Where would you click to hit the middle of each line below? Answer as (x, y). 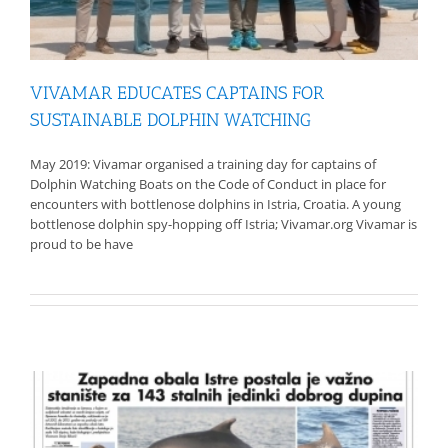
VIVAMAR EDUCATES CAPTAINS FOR (177, 93)
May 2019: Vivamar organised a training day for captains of (203, 164)
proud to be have (81, 244)
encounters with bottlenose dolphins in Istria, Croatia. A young (215, 204)
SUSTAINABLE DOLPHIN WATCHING (170, 120)
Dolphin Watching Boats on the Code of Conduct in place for (208, 184)
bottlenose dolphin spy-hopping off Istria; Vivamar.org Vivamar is (223, 224)
